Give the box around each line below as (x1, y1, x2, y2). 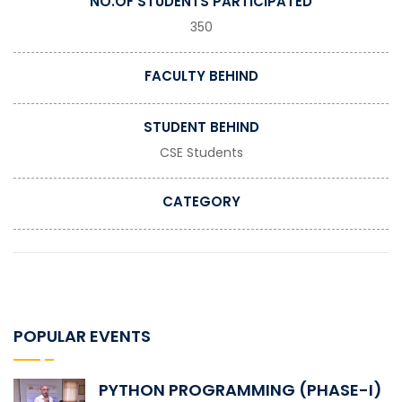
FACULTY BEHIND (144, 66, 258, 85)
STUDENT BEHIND (143, 117, 259, 136)
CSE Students (159, 143, 243, 162)
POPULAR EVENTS (13, 324, 151, 347)
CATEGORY (162, 191, 240, 211)
